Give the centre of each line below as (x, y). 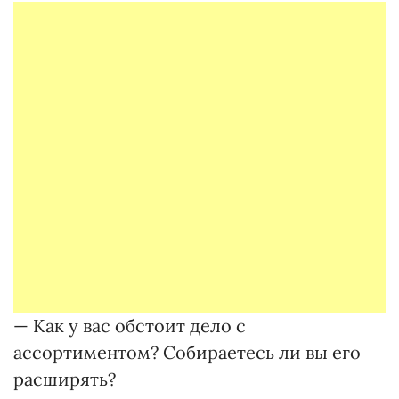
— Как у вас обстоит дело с (130, 326)
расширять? (65, 379)
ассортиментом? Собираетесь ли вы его (187, 352)
